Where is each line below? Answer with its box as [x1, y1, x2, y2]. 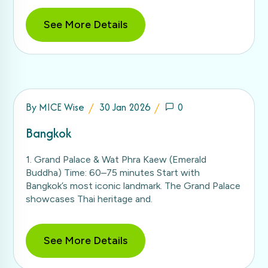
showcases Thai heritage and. [26, 193, 153, 205]
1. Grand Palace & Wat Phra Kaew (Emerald [26, 153, 206, 165]
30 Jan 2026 [99, 99, 150, 114]
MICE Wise [39, 99, 84, 114]
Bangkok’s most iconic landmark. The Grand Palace [26, 179, 240, 191]
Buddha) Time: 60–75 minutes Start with [26, 166, 200, 178]
